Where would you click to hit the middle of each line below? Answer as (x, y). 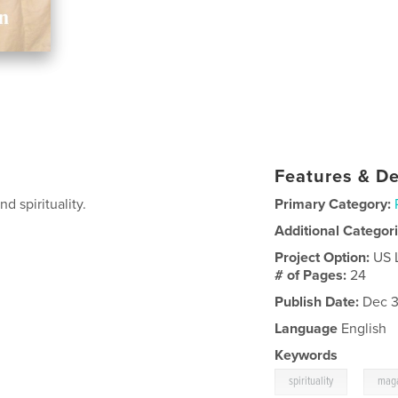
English (362, 328)
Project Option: (324, 257)
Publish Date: (317, 302)
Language (306, 328)
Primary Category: (333, 204)
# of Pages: (313, 275)
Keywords (306, 355)
